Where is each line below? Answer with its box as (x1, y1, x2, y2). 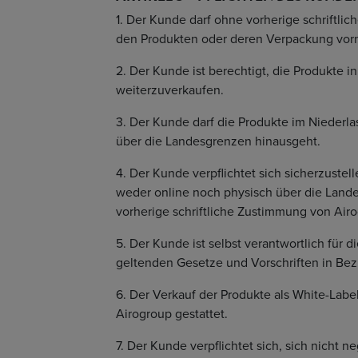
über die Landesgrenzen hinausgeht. (116, 132, 320, 150)
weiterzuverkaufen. (116, 81, 224, 99)
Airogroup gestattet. (116, 304, 228, 323)
